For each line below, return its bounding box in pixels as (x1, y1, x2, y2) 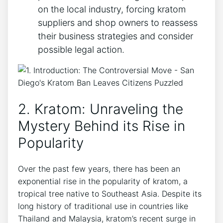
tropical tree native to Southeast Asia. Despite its (18, 189, 202, 199)
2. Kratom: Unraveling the (18, 100, 183, 117)
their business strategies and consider (38, 30, 193, 41)
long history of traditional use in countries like (18, 201, 188, 212)
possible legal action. (38, 44, 124, 55)
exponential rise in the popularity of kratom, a (18, 176, 188, 187)
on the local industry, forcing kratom (38, 3, 186, 14)
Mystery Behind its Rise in (18, 117, 185, 134)
